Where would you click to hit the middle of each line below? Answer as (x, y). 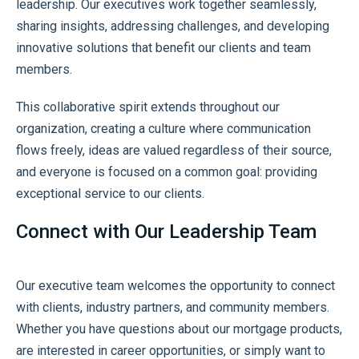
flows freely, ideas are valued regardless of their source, (174, 150)
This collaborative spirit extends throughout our (148, 107)
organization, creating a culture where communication (163, 128)
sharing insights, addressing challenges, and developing (173, 26)
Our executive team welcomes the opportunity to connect (175, 285)
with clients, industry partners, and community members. (173, 307)
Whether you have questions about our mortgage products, (179, 329)
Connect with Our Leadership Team (166, 231)
